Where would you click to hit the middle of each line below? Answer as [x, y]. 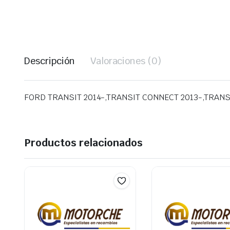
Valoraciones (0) [126, 61]
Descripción [50, 61]
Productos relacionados [83, 143]
